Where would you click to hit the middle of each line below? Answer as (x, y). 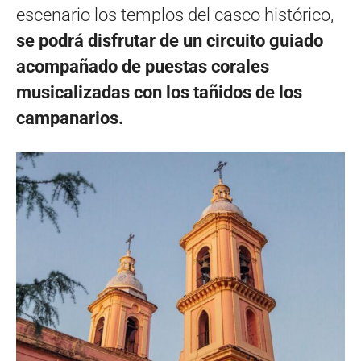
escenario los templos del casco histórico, (175, 15)
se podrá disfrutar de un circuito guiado (170, 40)
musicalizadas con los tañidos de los (159, 92)
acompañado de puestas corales (143, 66)
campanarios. (70, 118)
